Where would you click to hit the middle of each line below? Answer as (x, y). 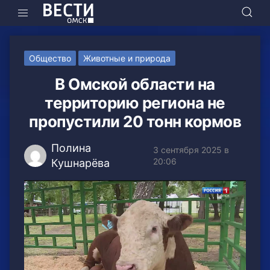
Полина (71, 148)
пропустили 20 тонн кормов (135, 122)
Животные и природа (127, 58)
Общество (50, 58)
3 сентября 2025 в (191, 150)
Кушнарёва (80, 163)
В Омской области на (135, 84)
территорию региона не (135, 103)
